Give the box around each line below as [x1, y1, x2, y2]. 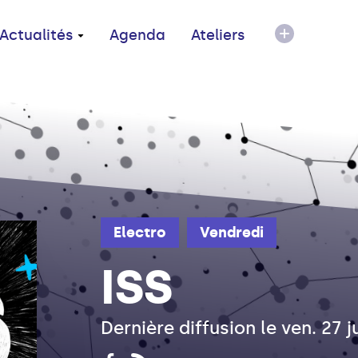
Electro [113, 223, 166, 241]
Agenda [109, 26, 165, 44]
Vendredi [200, 223, 264, 241]
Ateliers [191, 26, 245, 44]
